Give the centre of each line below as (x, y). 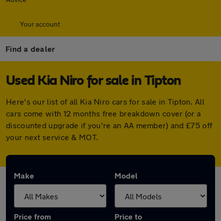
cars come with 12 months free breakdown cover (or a (104, 113)
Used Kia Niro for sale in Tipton (93, 81)
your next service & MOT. (52, 137)
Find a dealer (30, 49)
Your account (40, 24)
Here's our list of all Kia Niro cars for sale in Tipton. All (105, 101)
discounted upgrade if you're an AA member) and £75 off (109, 125)
